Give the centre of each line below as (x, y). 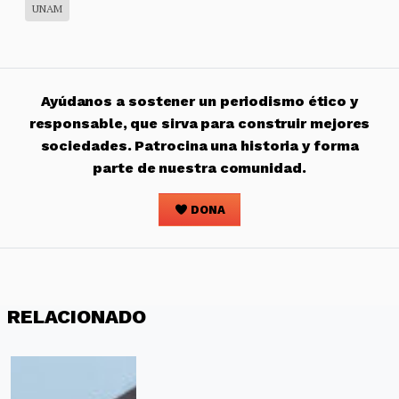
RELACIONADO (77, 317)
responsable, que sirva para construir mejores (199, 124)
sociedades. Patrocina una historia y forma (199, 146)
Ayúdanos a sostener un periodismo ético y (199, 102)
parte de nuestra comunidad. (199, 168)
